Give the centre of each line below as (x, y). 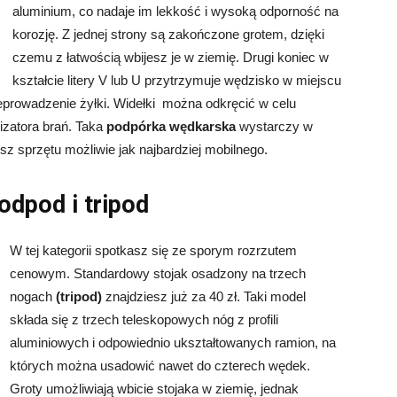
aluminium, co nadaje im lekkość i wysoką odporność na (175, 11)
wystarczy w (274, 126)
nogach (33, 296)
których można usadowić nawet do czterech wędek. (160, 366)
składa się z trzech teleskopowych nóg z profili (144, 319)
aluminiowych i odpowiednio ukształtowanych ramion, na (173, 343)
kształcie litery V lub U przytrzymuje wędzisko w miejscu (177, 80)
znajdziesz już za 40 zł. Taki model (204, 296)
